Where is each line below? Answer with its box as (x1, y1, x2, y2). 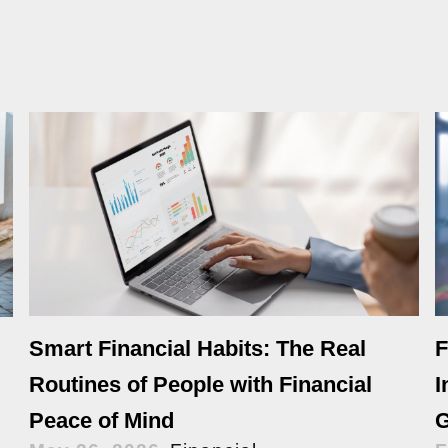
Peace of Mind (29, 408, 175, 433)
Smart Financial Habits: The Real (29, 336, 367, 361)
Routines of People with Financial (29, 372, 373, 397)
